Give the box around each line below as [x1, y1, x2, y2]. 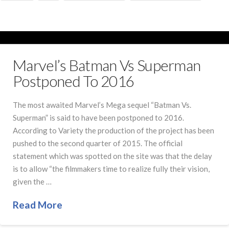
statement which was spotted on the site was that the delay [13, 151, 212, 161]
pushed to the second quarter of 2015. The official [13, 138, 182, 148]
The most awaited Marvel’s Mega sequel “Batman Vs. [13, 100, 191, 109]
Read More [13, 198, 62, 211]
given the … [13, 176, 52, 186]
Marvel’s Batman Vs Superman [13, 56, 201, 75]
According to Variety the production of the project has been [13, 125, 214, 135]
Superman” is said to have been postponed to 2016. [13, 112, 184, 122]
